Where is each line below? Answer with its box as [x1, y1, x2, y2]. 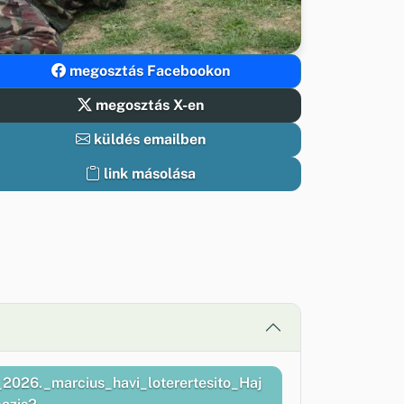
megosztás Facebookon [66, 61, 230, 79]
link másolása [104, 164, 196, 182]
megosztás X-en [92, 96, 204, 114]
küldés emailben [90, 130, 206, 148]
